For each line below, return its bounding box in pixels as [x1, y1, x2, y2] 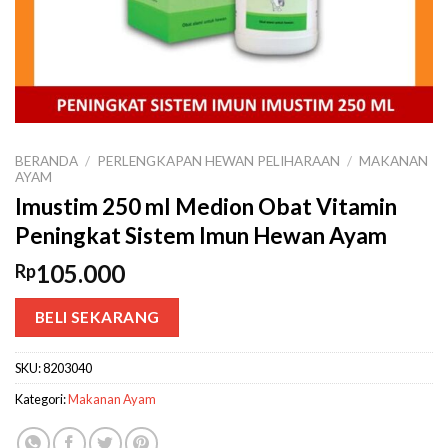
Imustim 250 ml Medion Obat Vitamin [15, 192, 397, 220]
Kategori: [15, 391, 68, 408]
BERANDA [15, 153, 78, 170]
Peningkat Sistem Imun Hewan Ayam [15, 221, 387, 249]
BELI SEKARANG [34, 307, 160, 326]
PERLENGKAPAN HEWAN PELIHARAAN [97, 153, 341, 170]
